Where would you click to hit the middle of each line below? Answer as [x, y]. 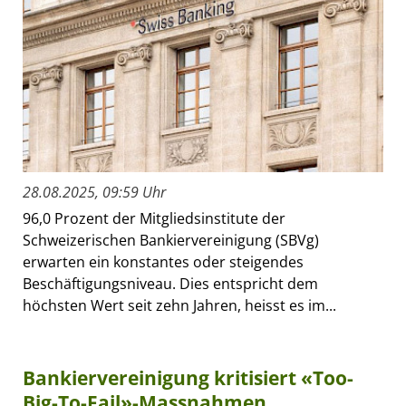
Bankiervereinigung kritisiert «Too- [188, 378]
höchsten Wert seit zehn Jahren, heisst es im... [179, 306]
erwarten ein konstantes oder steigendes [163, 262]
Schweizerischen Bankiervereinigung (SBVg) [171, 241]
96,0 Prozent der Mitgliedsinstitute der [154, 219]
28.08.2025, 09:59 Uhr [94, 193]
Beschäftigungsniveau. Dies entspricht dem [170, 284]
